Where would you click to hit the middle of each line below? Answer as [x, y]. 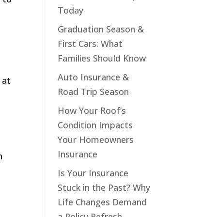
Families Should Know [102, 58]
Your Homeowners [96, 139]
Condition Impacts [95, 125]
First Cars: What [90, 44]
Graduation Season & [101, 29]
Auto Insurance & [93, 77]
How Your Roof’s [92, 110]
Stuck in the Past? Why [104, 187]
